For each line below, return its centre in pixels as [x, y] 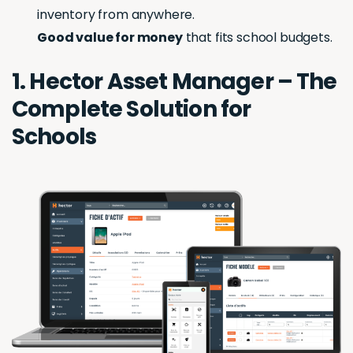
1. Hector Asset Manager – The [175, 82]
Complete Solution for [132, 110]
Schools [56, 137]
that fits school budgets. [257, 38]
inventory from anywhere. [116, 15]
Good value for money [110, 38]
